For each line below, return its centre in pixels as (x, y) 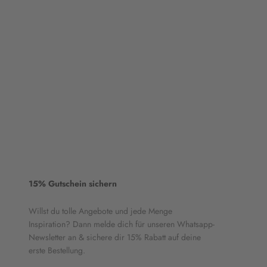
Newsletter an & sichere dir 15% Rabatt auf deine (115, 237)
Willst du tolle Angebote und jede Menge (100, 211)
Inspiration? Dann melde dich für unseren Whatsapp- (122, 224)
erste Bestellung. (57, 250)
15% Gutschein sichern (73, 183)
